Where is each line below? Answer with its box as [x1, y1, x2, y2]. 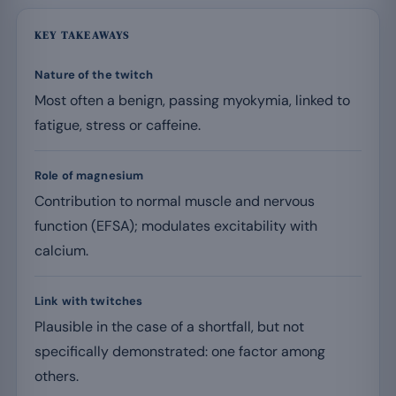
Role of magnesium [34, 167, 144, 183]
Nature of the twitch [34, 66, 154, 82]
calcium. [34, 240, 88, 260]
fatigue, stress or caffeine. [34, 115, 201, 134]
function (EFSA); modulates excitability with [34, 216, 317, 235]
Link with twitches [34, 293, 143, 308]
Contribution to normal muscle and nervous [34, 191, 315, 210]
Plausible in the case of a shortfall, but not [34, 316, 304, 336]
